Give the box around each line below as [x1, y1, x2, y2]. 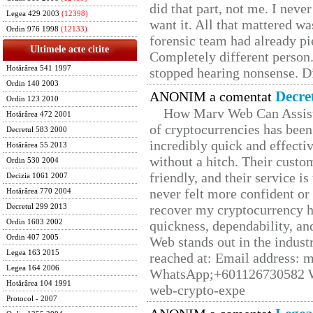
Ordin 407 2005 [6, 233, 59, 241]
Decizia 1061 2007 [6, 172, 68, 180]
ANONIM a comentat [150, 89, 275, 105]
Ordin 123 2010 [6, 95, 59, 103]
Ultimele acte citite [30, 44, 110, 54]
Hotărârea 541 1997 [6, 64, 71, 72]
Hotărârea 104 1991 [6, 279, 71, 287]
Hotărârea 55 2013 [6, 141, 67, 149]
